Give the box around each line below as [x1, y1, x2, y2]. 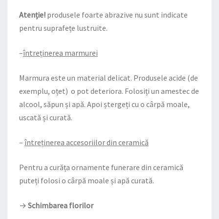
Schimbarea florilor [28, 200, 93, 210]
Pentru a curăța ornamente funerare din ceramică [19, 162, 183, 172]
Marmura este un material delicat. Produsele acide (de [19, 73, 198, 83]
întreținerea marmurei [23, 48, 98, 58]
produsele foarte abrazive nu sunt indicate [45, 10, 188, 20]
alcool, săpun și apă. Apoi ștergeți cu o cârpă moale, [19, 99, 190, 109]
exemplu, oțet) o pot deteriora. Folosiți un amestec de [19, 86, 199, 96]
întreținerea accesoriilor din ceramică [24, 137, 149, 147]
